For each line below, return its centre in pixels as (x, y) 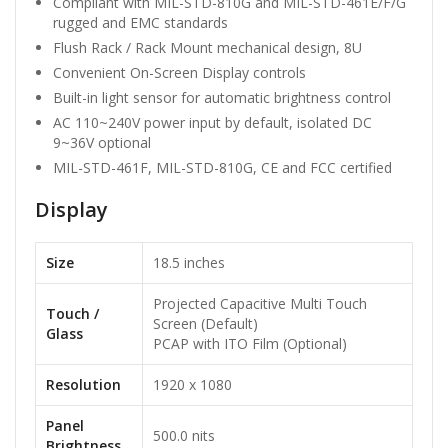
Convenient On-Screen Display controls (179, 73)
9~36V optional (102, 143)
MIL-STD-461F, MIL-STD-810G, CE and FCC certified (222, 168)
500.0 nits (184, 436)
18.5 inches (189, 263)
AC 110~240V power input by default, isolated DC (212, 123)
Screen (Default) (205, 324)
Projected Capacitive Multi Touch (260, 304)
